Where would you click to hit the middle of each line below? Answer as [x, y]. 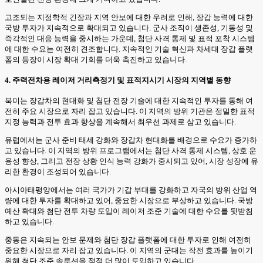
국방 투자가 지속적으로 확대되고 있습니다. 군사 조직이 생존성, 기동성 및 [129, 28]
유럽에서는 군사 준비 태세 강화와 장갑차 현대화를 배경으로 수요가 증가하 [131, 140]
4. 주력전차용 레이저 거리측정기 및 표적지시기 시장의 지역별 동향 [118, 80]
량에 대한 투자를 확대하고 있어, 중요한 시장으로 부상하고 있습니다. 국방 [129, 201]
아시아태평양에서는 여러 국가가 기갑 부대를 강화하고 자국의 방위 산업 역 [131, 190]
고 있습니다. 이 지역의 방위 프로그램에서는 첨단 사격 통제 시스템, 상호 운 [131, 151]
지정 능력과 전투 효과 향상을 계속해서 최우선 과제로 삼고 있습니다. [120, 122]
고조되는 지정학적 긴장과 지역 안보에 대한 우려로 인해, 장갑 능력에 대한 [129, 17]
